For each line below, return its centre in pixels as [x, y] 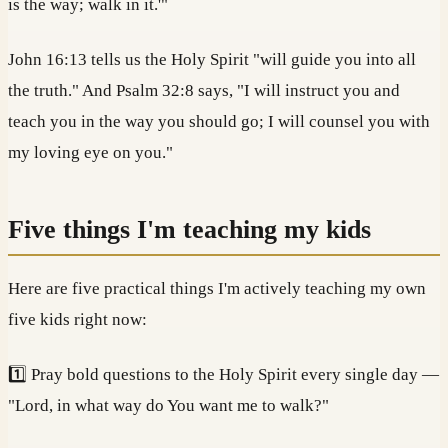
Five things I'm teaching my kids [189, 230]
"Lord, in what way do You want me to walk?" [168, 405]
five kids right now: [77, 320]
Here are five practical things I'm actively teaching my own [217, 289]
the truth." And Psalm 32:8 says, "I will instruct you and [204, 90]
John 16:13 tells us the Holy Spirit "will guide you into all [212, 59]
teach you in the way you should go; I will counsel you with [219, 121]
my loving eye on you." [90, 152]
